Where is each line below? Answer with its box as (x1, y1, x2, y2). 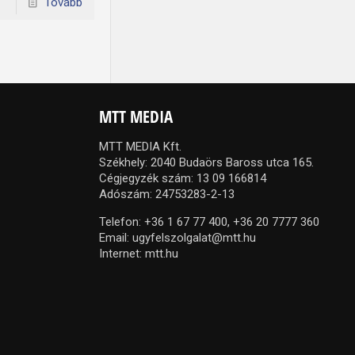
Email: (99, 230, 133, 245)
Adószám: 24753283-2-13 (99, 186, 235, 201)
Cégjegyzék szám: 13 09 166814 (99, 170, 267, 185)
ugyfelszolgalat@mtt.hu (132, 230, 257, 245)
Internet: (99, 246, 146, 261)
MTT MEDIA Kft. (99, 139, 182, 154)
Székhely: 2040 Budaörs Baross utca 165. (99, 155, 315, 170)
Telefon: (99, 214, 145, 229)
